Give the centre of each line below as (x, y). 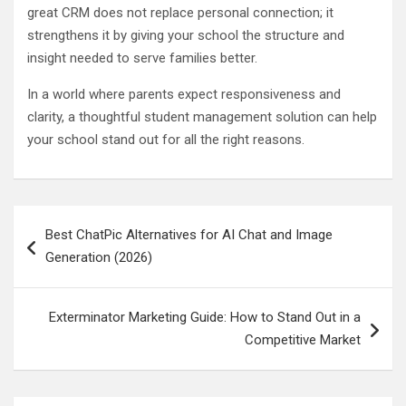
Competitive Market (303, 339)
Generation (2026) (99, 257)
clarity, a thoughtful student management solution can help (202, 116)
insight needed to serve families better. (142, 58)
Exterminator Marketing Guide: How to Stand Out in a (205, 317)
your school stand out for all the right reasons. (166, 139)
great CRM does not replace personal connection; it (180, 12)
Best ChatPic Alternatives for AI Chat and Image (189, 234)
